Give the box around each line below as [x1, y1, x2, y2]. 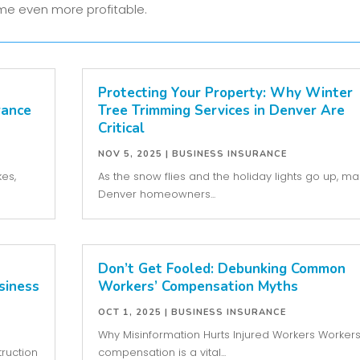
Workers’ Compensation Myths [97, 277, 298, 297]
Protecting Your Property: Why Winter [97, 84, 353, 103]
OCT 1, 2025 [97, 306, 162, 319]
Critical [97, 119, 145, 138]
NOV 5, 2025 [97, 148, 162, 161]
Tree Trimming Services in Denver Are [97, 101, 345, 121]
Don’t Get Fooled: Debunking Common [97, 260, 346, 279]
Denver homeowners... [97, 186, 215, 202]
